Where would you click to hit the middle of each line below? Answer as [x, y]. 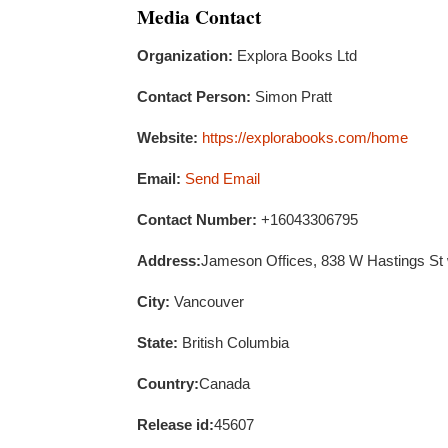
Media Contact [199, 16]
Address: [169, 260]
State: [157, 342]
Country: [168, 383]
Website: [167, 137]
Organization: [185, 55]
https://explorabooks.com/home [305, 137]
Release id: [175, 424]
